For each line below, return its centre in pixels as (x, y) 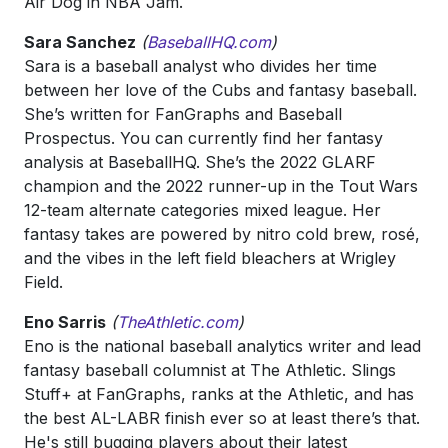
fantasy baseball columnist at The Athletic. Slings (210, 370)
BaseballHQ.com (209, 42)
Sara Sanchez (80, 42)
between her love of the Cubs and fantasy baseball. (220, 90)
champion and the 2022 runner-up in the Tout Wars (221, 186)
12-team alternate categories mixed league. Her (202, 210)
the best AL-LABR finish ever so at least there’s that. (222, 418)
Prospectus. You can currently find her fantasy (203, 138)
